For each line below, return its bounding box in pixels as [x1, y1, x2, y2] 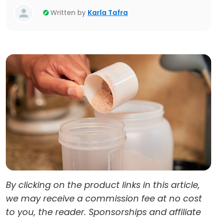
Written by [50, 8, 86, 17]
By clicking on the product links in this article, [6, 179, 200, 191]
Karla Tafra [88, 8, 128, 17]
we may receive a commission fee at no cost [6, 192, 202, 205]
